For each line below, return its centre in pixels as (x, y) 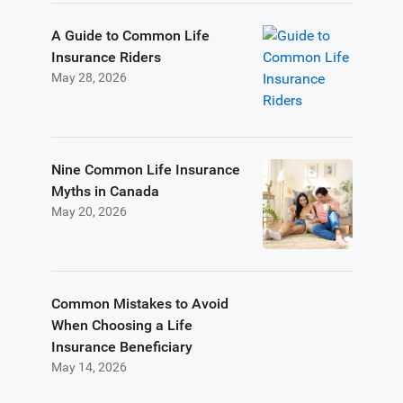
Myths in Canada (105, 191)
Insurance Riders (106, 57)
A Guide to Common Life (130, 36)
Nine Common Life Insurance (145, 170)
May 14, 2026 (89, 367)
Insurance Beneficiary (121, 347)
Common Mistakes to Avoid (139, 304)
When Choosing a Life (121, 325)
